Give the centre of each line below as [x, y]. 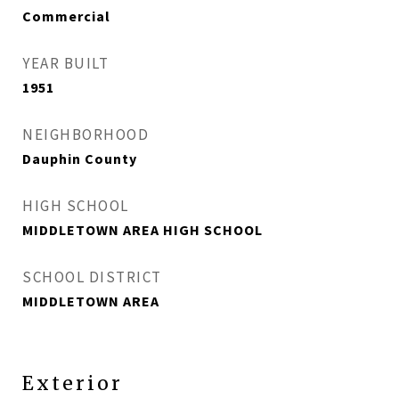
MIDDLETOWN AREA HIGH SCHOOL [142, 230]
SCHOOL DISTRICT [92, 277]
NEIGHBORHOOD [85, 134]
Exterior [73, 383]
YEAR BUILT [65, 63]
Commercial [66, 16]
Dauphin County [80, 159]
